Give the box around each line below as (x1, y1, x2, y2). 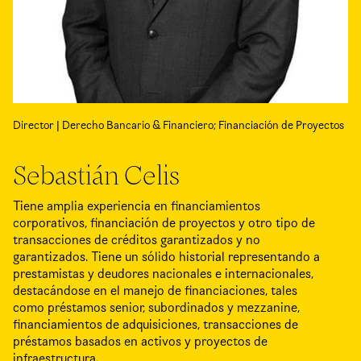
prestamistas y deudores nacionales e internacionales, (13, 265, 313, 283)
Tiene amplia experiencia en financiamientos (13, 197, 260, 215)
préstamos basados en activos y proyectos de (13, 333, 268, 351)
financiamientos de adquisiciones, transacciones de (13, 316, 298, 334)
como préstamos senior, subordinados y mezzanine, (13, 299, 300, 317)
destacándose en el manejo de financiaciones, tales (13, 282, 297, 300)
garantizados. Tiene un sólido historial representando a (13, 248, 320, 266)
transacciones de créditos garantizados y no (13, 231, 260, 249)
